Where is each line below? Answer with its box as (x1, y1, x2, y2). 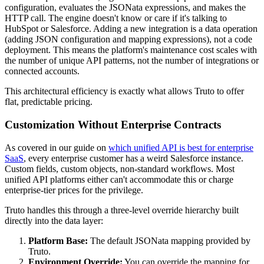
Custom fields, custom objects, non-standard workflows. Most (5, 163, 235, 174)
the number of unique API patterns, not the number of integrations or (5, 55, 259, 66)
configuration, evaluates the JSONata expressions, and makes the (5, 2, 246, 13)
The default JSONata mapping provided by (88, 235, 250, 246)
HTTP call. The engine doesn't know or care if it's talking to (5, 13, 227, 24)
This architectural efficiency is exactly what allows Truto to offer (5, 86, 244, 97)
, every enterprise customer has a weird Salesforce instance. (24, 153, 243, 163)
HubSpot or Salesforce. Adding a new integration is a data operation (5, 24, 258, 34)
